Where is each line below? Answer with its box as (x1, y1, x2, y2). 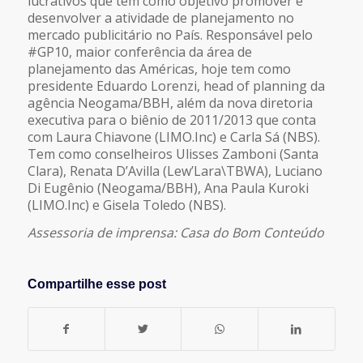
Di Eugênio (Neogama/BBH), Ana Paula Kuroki (27, 178, 309, 197)
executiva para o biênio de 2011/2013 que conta (27, 110, 316, 129)
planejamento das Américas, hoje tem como (27, 59, 291, 78)
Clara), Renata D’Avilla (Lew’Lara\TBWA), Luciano (27, 161, 322, 180)
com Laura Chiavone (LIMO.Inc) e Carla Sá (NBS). (27, 127, 320, 146)
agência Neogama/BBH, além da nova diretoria (27, 93, 313, 112)
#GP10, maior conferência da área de (27, 42, 252, 61)
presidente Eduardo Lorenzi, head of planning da (27, 76, 325, 95)
